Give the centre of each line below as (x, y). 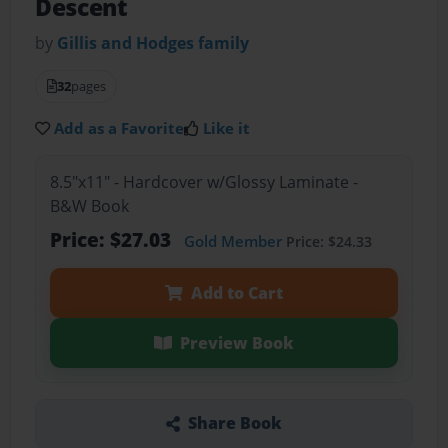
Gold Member (232, 240)
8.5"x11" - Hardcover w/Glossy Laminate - (203, 181)
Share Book (234, 423)
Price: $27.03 (112, 239)
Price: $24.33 (326, 241)
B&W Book (89, 205)
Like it (227, 128)
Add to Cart (236, 292)
